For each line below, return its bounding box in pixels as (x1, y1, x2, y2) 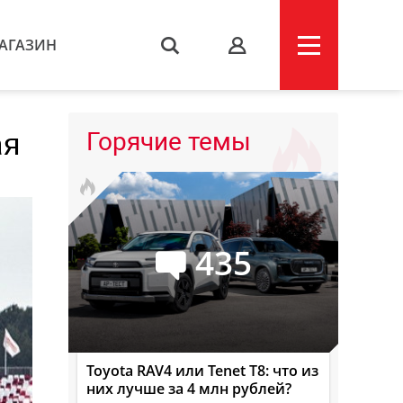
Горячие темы (86, 127, 251, 157)
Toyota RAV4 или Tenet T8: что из (86, 361, 318, 381)
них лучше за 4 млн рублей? (86, 379, 291, 399)
